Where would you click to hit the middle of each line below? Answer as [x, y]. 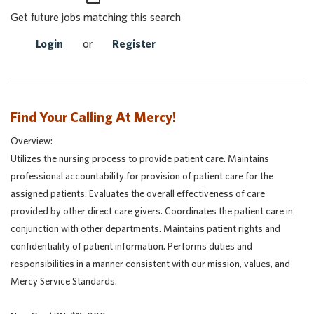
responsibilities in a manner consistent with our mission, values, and [150, 264]
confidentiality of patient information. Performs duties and [131, 246]
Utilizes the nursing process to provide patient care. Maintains [140, 158]
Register [134, 43]
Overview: [32, 141]
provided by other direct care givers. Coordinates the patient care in [152, 211]
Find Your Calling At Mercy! [93, 117]
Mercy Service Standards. [64, 281]
